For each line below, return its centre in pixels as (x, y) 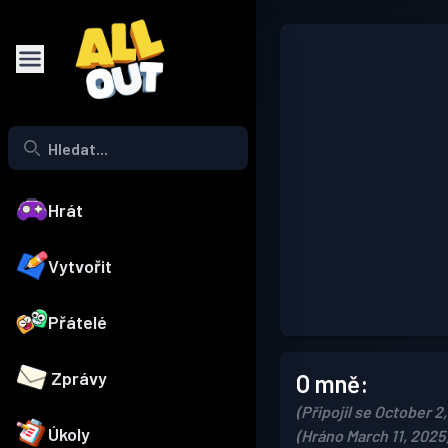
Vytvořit (80, 266)
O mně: (332, 383)
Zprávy (79, 378)
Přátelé (77, 322)
